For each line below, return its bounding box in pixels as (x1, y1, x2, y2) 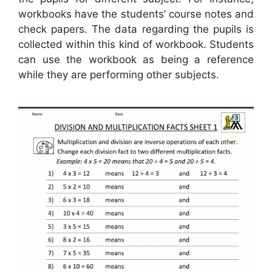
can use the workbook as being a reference (18, 53, 254, 66)
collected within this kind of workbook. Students (18, 38, 254, 50)
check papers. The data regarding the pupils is (18, 22, 254, 35)
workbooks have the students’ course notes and (18, 7, 254, 20)
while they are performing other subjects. (18, 68, 219, 81)
